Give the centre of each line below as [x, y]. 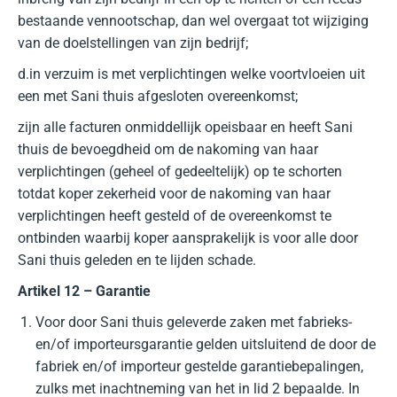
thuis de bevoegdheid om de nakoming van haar [168, 149]
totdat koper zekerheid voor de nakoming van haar [174, 194]
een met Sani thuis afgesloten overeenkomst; [158, 96]
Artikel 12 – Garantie [84, 291]
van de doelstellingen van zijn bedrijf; [133, 43]
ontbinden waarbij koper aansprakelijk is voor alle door [188, 238]
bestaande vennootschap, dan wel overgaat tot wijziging [193, 21]
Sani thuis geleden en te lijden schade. [137, 260]
